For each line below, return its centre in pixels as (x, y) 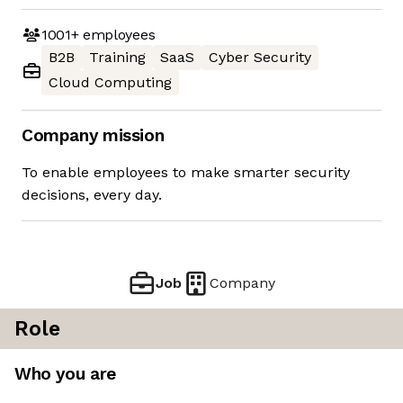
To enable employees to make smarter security (186, 173)
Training (117, 58)
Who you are (65, 374)
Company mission (93, 136)
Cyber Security (260, 58)
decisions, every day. (92, 195)
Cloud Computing (110, 83)
